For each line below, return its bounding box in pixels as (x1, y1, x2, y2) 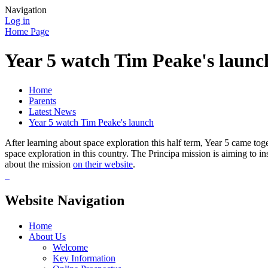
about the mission (5, 159, 73, 169)
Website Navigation (5, 192, 124, 208)
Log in (5, 16, 30, 26)
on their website (73, 159, 133, 169)
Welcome (53, 242, 88, 252)
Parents (29, 95, 56, 106)
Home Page (5, 26, 49, 36)
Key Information (53, 252, 115, 263)
